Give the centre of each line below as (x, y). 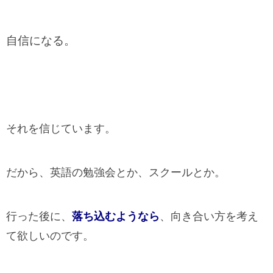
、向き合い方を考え (209, 216)
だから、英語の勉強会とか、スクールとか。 (116, 172)
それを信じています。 (61, 129)
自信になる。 (41, 41)
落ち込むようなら (116, 216)
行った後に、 (39, 216)
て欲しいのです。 (50, 236)
